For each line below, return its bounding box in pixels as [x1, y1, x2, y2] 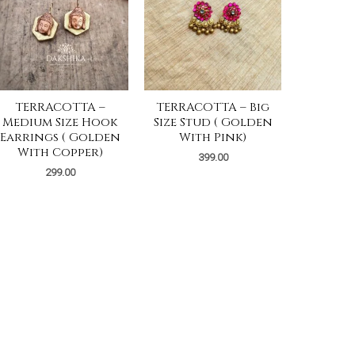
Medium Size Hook [2, 113, 118, 131]
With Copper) [17, 143, 103, 161]
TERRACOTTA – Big [156, 98, 270, 116]
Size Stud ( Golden [153, 113, 273, 131]
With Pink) [179, 128, 247, 146]
